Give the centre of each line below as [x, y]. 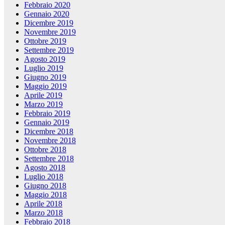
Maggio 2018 [45, 195]
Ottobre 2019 [45, 41]
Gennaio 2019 [47, 123]
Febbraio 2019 [47, 114]
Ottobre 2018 [45, 150]
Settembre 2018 [49, 159]
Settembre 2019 [49, 50]
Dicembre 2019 [49, 23]
